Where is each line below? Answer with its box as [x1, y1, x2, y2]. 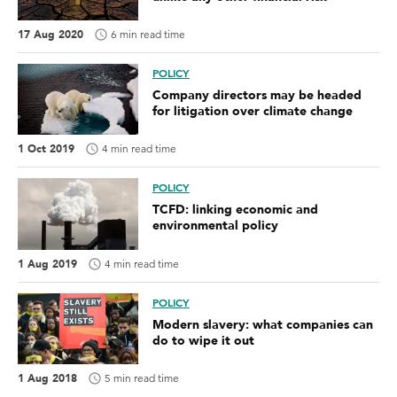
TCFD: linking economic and [152, 201, 318, 219]
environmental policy [152, 217, 278, 235]
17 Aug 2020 [18, 27, 83, 43]
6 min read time [111, 27, 185, 42]
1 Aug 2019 [18, 256, 77, 271]
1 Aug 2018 [18, 370, 77, 385]
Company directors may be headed [152, 87, 362, 105]
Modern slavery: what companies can [152, 315, 373, 333]
